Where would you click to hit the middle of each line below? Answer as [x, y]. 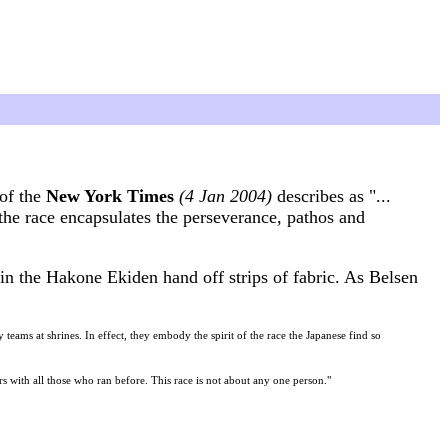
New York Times [110, 196]
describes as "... [331, 196]
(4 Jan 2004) [225, 196]
